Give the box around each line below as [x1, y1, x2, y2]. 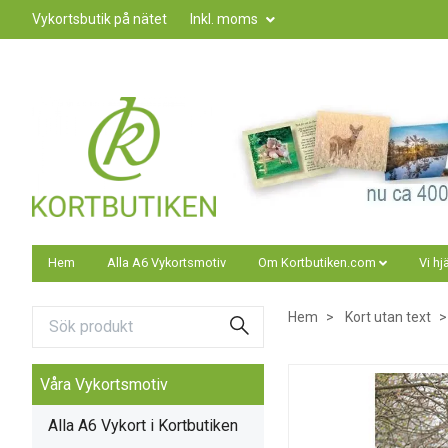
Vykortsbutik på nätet [32, 11, 167, 27]
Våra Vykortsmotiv [40, 374, 168, 394]
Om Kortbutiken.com [258, 255, 376, 270]
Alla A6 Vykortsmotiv [107, 255, 226, 270]
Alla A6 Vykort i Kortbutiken [48, 415, 238, 435]
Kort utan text [345, 309, 431, 325]
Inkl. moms [190, 11, 261, 27]
